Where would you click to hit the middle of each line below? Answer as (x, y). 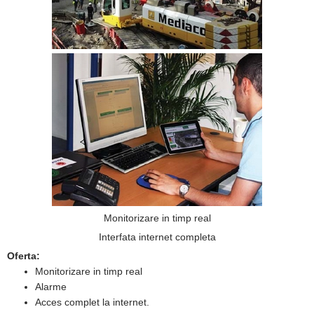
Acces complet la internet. (92, 302)
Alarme (51, 287)
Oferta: (23, 256)
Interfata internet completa (157, 237)
